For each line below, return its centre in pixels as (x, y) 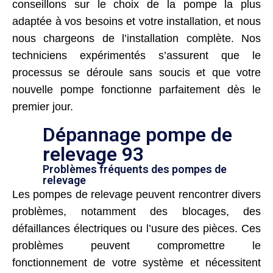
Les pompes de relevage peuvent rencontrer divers (136, 194)
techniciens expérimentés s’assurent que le (136, 55)
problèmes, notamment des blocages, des (136, 211)
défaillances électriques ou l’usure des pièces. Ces (136, 228)
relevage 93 (93, 154)
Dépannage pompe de (137, 134)
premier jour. (43, 106)
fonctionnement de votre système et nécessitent (136, 262)
